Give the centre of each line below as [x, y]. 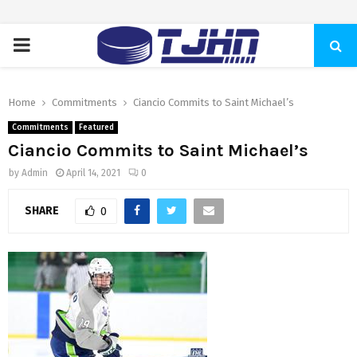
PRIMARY [50, 45]
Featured [96, 127]
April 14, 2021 [93, 173]
